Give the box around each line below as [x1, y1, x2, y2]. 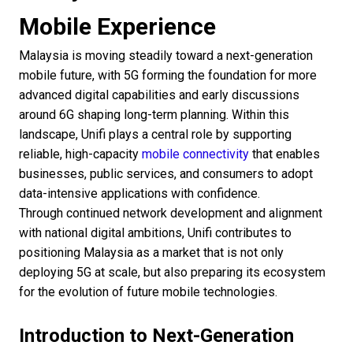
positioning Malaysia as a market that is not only [19, 245, 284, 261]
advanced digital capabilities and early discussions [19, 87, 299, 103]
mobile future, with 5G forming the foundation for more [19, 68, 317, 84]
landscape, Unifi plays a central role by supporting [19, 127, 292, 143]
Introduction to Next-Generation [19, 325, 294, 347]
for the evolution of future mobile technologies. [19, 284, 277, 300]
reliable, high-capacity [19, 147, 142, 162]
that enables [249, 147, 320, 162]
